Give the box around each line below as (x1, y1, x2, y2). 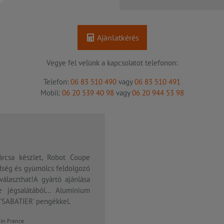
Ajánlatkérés (95, 32, 139, 42)
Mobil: (40, 87, 62, 97)
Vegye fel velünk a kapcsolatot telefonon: (46, 57, 177, 67)
